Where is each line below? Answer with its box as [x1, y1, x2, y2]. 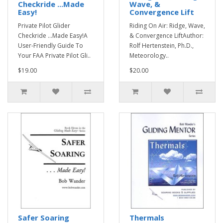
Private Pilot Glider [18, 21, 70, 30]
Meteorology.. [129, 51, 169, 60]
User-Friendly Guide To [18, 41, 83, 50]
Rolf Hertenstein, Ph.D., [129, 41, 194, 50]
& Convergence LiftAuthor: [129, 31, 205, 40]
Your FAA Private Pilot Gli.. [18, 51, 91, 60]
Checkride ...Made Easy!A [18, 31, 88, 40]
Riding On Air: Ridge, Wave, [129, 21, 205, 30]
